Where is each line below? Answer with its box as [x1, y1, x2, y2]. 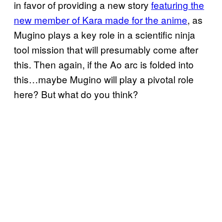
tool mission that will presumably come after [14, 43, 198, 56]
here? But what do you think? [14, 87, 138, 101]
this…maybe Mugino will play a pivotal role [14, 72, 194, 86]
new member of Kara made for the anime [14, 13, 187, 27]
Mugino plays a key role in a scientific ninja [14, 28, 195, 42]
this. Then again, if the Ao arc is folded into [14, 57, 194, 71]
